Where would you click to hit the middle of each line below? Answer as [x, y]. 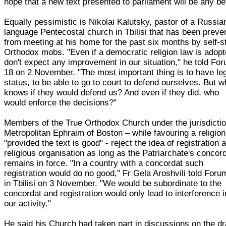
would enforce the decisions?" [61, 102]
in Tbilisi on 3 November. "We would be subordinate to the [113, 183]
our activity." [28, 203]
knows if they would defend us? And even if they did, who [112, 92]
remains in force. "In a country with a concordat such [104, 163]
